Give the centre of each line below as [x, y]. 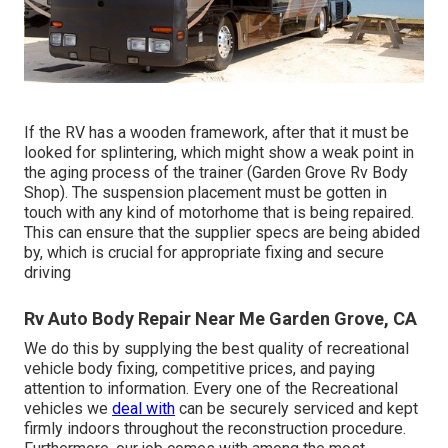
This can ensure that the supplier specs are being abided [222, 232]
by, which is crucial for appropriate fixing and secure [204, 252]
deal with [143, 408]
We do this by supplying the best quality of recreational [216, 348]
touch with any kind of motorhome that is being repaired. [219, 212]
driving [47, 272]
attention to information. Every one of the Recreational [211, 388]
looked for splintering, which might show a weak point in [219, 152]
